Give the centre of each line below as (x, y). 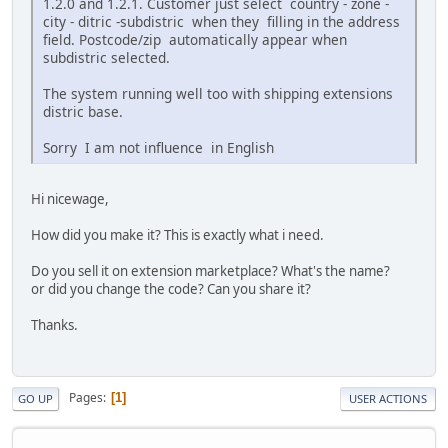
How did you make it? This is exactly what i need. (177, 235)
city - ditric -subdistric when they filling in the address (221, 22)
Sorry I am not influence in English (158, 148)
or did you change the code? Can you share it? (171, 289)
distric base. (83, 112)
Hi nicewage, (70, 199)
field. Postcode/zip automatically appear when (195, 40)
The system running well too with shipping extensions (218, 94)
